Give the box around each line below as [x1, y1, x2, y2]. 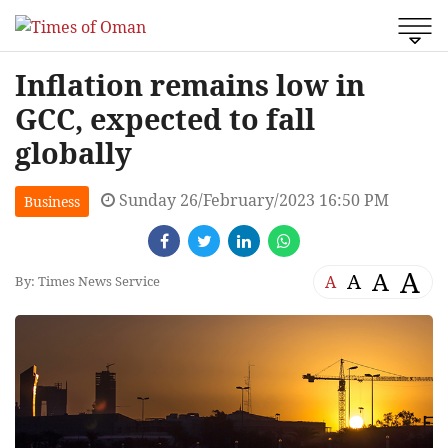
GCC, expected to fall [15, 98, 315, 138]
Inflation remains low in [15, 64, 365, 104]
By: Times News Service [15, 272, 160, 291]
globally [15, 132, 132, 172]
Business [24, 191, 80, 211]
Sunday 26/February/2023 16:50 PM [115, 188, 389, 211]
